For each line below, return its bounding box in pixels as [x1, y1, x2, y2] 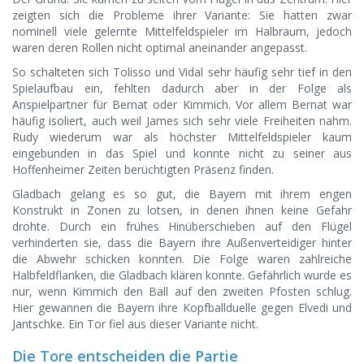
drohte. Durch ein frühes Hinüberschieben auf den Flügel [12, 219, 352, 235]
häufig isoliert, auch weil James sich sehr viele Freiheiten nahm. [12, 113, 352, 129]
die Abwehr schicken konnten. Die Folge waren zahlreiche [12, 251, 352, 267]
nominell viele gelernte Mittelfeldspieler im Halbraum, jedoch [12, 24, 352, 40]
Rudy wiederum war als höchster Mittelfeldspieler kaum [12, 129, 352, 145]
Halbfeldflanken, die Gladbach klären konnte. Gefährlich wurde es [12, 267, 352, 284]
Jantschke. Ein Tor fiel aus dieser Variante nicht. [12, 316, 258, 332]
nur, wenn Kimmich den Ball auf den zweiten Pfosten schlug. [12, 284, 352, 300]
